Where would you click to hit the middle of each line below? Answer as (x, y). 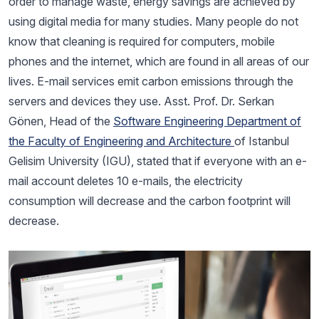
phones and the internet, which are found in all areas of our (159, 61)
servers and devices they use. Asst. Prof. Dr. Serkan (141, 101)
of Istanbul (262, 141)
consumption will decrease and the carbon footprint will (150, 201)
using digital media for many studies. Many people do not (153, 21)
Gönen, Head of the (61, 121)
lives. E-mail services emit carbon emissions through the (151, 81)
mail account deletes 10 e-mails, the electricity (126, 181)
